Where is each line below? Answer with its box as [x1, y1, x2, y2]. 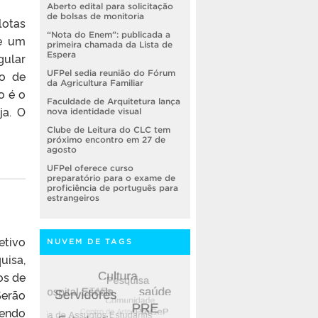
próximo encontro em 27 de [47, 135, 165, 145]
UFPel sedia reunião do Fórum [47, 68, 175, 78]
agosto [47, 145, 77, 155]
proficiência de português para [47, 183, 178, 193]
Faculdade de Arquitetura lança [47, 97, 180, 106]
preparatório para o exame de [47, 173, 175, 183]
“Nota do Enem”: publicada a [47, 30, 170, 40]
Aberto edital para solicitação [47, 1, 173, 11]
